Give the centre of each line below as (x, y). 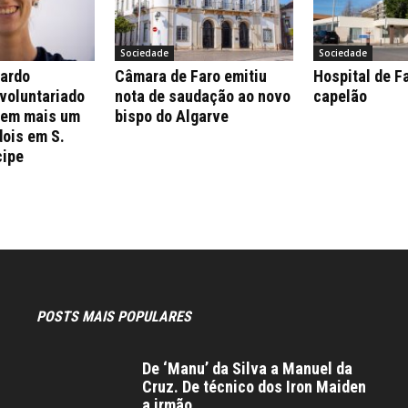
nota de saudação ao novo (203, 96)
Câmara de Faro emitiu (191, 76)
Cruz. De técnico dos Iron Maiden (254, 386)
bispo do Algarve (172, 116)
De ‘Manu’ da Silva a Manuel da (247, 368)
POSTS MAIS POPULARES (114, 316)
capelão (340, 96)
